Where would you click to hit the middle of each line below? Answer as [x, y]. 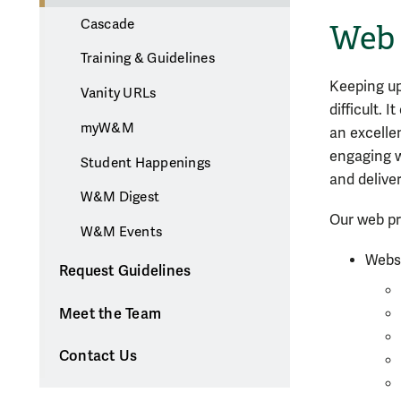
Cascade [107, 24]
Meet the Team [110, 314]
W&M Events [121, 232]
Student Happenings [145, 162]
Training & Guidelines [147, 59]
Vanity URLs [118, 94]
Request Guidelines [125, 271]
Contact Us [98, 357]
